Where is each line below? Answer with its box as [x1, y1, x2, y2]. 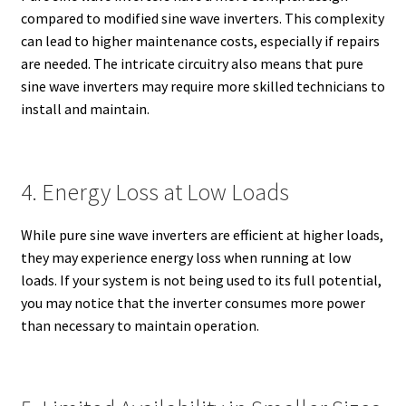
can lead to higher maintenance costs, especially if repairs [20, 31, 380, 50]
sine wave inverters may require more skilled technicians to [20, 76, 385, 95]
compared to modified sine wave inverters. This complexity [20, 8, 384, 27]
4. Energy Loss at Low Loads [20, 177, 289, 207]
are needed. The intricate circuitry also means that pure [20, 53, 363, 72]
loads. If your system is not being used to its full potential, [20, 270, 382, 289]
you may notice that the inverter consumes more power [20, 293, 365, 312]
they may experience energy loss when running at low [20, 247, 351, 266]
